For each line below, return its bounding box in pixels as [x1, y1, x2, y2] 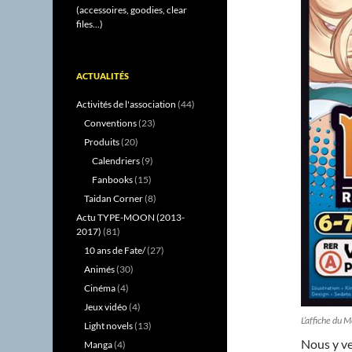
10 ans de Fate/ [84, 244, 146, 256]
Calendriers [92, 154, 141, 167]
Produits [84, 135, 120, 148]
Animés [84, 262, 115, 275]
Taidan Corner [84, 192, 144, 204]
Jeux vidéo [84, 300, 128, 313]
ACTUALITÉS [76, 70, 130, 81]
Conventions [84, 116, 137, 129]
